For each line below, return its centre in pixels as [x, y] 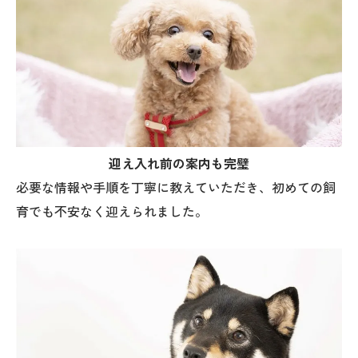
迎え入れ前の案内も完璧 [179, 164]
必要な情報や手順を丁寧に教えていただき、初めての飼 [176, 188]
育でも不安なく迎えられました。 [112, 212]
